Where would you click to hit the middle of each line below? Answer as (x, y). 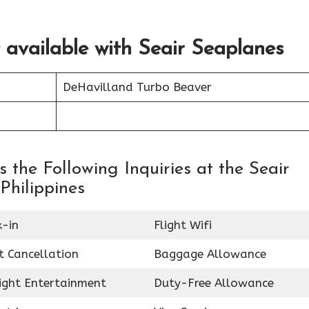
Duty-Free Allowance (213, 283)
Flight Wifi (182, 225)
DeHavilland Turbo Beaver (137, 87)
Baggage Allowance (210, 254)
